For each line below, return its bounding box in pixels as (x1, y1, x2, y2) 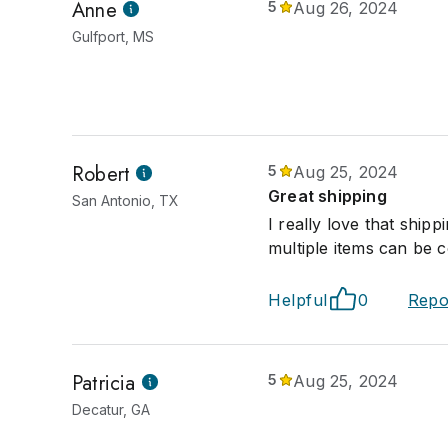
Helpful (268, 290, 328, 310)
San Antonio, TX (72, 192, 179, 209)
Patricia (72, 369, 136, 398)
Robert (72, 160, 131, 189)
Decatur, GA (72, 401, 150, 418)
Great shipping (268, 186, 387, 206)
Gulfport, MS (72, 28, 154, 45)
